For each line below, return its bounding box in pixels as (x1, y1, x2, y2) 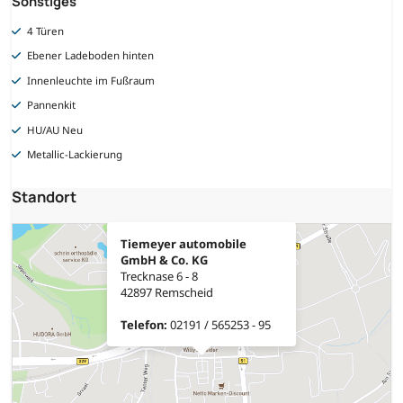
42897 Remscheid (121, 284, 213, 301)
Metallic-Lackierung (27, 148, 123, 162)
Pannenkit (27, 98, 76, 112)
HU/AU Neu (27, 122, 84, 137)
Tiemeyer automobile (121, 236, 246, 253)
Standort (12, 186, 76, 208)
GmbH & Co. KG (121, 252, 208, 269)
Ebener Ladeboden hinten (27, 49, 155, 63)
